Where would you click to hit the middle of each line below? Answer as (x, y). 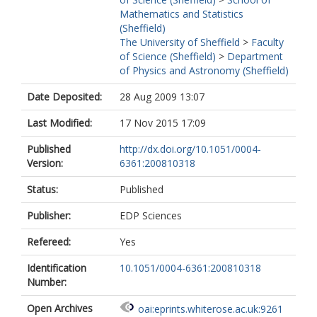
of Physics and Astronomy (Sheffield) (204, 70)
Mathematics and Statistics (181, 14)
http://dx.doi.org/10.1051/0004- (190, 149)
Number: (47, 282)
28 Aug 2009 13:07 (162, 97)
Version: (45, 163)
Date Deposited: (64, 97)
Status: (42, 189)
